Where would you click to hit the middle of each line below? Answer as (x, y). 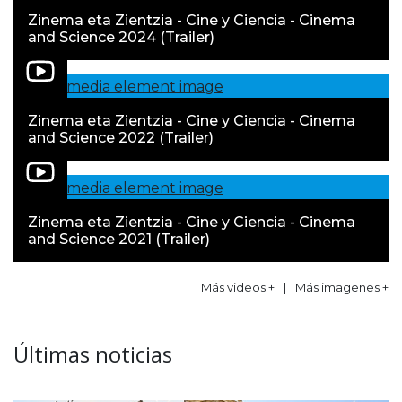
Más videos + (238, 287)
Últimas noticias (93, 354)
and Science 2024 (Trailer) (121, 37)
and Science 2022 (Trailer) (121, 138)
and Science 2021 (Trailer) (119, 239)
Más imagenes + (342, 287)
